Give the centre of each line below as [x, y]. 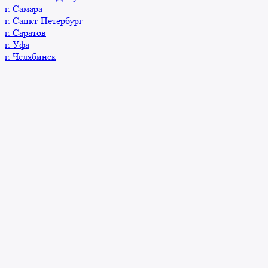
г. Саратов [25, 32]
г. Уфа [17, 44]
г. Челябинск [31, 56]
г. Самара [24, 8]
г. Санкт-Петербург [44, 20]
